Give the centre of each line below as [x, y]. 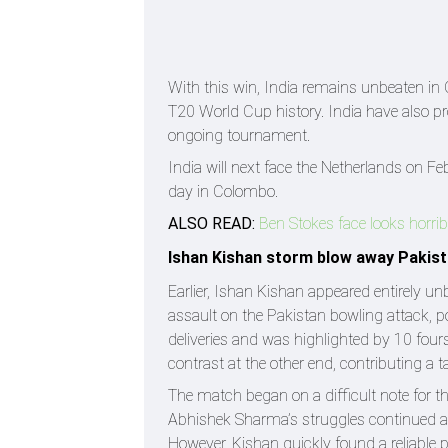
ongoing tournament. [239, 135]
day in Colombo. [223, 191]
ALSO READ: [211, 223]
